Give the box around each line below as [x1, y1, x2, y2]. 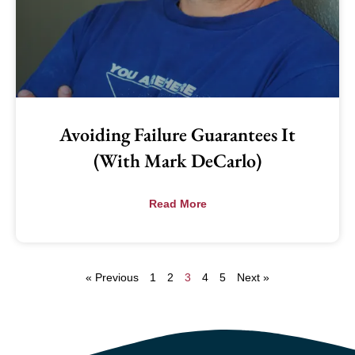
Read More [148, 197, 207, 211]
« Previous [86, 271, 139, 284]
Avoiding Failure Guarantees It [59, 122, 296, 147]
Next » [237, 271, 269, 284]
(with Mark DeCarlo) [94, 148, 261, 174]
